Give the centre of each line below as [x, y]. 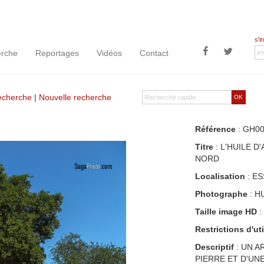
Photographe [221, 194]
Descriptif [214, 247]
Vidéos [109, 53]
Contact [154, 53]
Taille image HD [226, 212]
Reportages [57, 53]
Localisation [220, 176]
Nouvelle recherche [75, 97]
